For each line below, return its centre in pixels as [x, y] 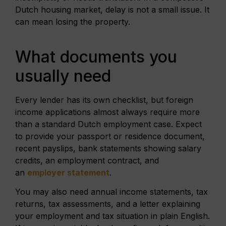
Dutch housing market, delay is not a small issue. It [112, 10]
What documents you [96, 56]
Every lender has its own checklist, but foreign [104, 100]
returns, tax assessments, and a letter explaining [108, 204]
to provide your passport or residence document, [110, 136]
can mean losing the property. [73, 22]
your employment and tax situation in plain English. [112, 216]
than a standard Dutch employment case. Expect [108, 124]
